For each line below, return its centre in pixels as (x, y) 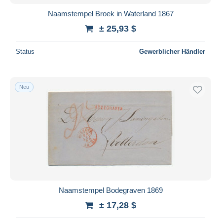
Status (25, 51)
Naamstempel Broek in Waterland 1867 (110, 13)
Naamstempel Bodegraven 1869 (110, 190)
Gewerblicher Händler (172, 51)
